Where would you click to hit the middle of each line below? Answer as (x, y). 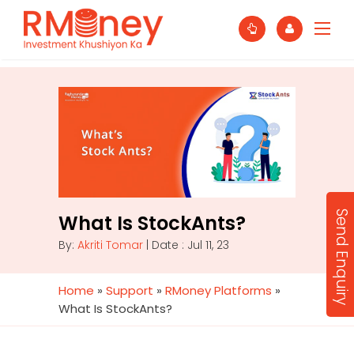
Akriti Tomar (110, 245)
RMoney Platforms (218, 290)
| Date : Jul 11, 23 (186, 245)
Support (130, 290)
